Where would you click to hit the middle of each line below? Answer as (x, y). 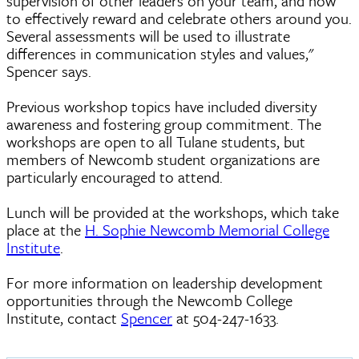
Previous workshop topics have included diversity (161, 106)
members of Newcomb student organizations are (163, 159)
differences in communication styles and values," (160, 53)
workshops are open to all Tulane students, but (156, 141)
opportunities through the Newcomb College (149, 300)
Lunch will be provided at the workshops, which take (173, 212)
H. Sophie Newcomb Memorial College (207, 229)
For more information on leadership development (165, 282)
